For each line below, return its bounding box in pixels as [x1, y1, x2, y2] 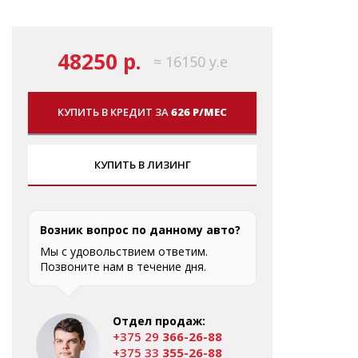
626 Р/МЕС [171, 104, 227, 119]
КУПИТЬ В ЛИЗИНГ [93, 157, 191, 172]
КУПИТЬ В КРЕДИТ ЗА [58, 104, 171, 119]
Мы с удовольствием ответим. [40, 243, 208, 259]
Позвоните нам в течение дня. [40, 258, 206, 274]
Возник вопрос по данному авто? [40, 221, 241, 237]
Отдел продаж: [113, 312, 205, 328]
